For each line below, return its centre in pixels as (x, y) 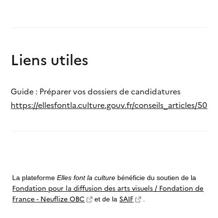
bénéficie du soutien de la (156, 177)
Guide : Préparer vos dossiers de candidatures (96, 91)
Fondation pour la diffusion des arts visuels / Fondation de (108, 188)
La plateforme (35, 177)
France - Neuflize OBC (49, 198)
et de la (106, 199)
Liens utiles (50, 59)
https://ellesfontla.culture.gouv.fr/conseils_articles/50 (109, 105)
